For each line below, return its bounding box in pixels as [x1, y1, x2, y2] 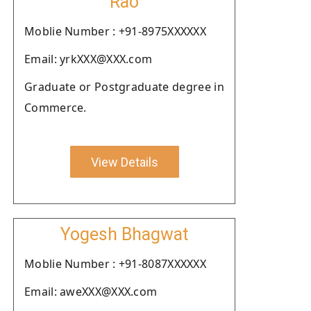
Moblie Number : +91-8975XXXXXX [24, 24, 206, 39]
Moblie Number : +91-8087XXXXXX [24, 256, 206, 271]
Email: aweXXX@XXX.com [24, 284, 158, 299]
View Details [90, 154, 158, 169]
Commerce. [24, 100, 87, 115]
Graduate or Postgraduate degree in [24, 79, 224, 94]
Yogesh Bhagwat [60, 224, 188, 244]
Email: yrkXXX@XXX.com [24, 51, 153, 67]
